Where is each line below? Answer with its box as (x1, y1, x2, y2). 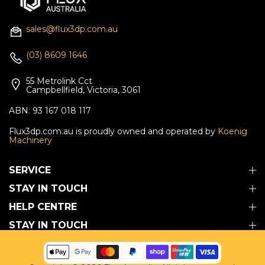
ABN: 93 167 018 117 (9, 105, 91, 116)
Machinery (9, 134, 52, 146)
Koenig (218, 125, 247, 137)
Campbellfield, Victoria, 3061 (26, 84, 141, 95)
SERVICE (9, 164, 51, 176)
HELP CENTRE (9, 201, 77, 212)
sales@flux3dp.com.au (26, 23, 118, 34)
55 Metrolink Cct (26, 75, 92, 86)
